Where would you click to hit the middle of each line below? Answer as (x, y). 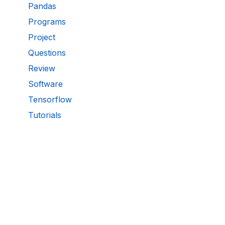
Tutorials (45, 115)
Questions (47, 53)
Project (42, 37)
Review (42, 69)
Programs (47, 22)
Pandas (42, 6)
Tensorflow (50, 100)
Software (45, 84)
